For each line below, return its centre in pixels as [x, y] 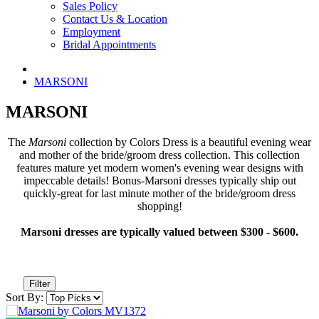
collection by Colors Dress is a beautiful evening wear [189, 142]
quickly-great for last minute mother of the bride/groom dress [159, 193]
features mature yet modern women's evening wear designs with [159, 167]
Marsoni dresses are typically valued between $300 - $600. [159, 231]
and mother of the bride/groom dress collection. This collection [159, 155]
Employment [91, 32]
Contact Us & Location [115, 19]
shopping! [159, 206]
